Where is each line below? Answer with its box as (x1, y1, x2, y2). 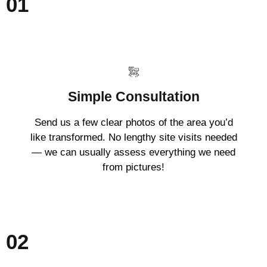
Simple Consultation (67, 89, 200, 105)
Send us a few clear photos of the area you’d (34, 117, 233, 129)
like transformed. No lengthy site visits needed (30, 132, 237, 144)
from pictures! (103, 162, 164, 173)
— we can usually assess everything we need (32, 147, 235, 159)
